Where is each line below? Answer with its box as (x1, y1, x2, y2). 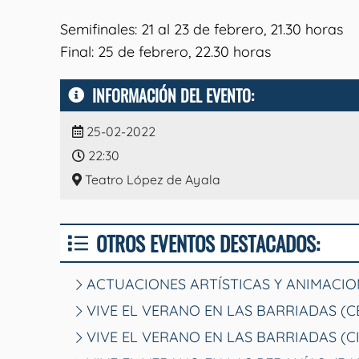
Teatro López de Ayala (82, 171, 220, 188)
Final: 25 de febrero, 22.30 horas (60, 42, 271, 61)
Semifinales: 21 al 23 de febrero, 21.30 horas (60, 19, 343, 38)
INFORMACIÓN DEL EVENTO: (92, 83, 254, 107)
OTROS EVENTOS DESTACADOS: (96, 228, 320, 258)
